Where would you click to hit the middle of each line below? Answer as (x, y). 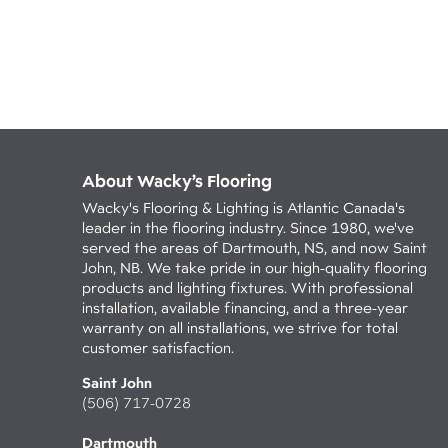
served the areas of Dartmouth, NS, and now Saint (254, 247)
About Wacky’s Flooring (177, 180)
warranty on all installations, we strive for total (240, 327)
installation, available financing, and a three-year (245, 307)
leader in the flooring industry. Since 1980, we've (248, 227)
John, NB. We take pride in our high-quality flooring (254, 267)
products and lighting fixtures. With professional (247, 287)
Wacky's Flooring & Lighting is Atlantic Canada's (243, 207)
